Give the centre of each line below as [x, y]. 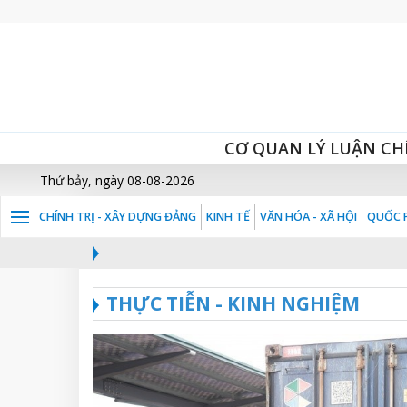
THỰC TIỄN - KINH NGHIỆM [233, 303]
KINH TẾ [228, 217]
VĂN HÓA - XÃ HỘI [308, 217]
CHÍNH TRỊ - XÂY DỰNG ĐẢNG [118, 217]
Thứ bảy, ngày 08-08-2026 [117, 180]
